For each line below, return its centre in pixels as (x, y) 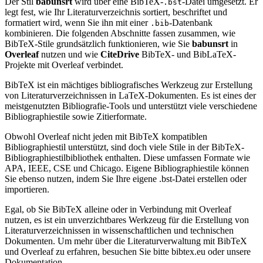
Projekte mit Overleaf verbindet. (64, 65)
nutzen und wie (70, 54)
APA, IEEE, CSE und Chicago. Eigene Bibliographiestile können (127, 168)
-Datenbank (191, 22)
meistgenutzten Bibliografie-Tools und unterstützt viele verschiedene (131, 106)
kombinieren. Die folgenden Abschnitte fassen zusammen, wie (120, 33)
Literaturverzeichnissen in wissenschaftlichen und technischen (119, 230)
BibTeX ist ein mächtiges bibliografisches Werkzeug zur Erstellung (129, 85)
